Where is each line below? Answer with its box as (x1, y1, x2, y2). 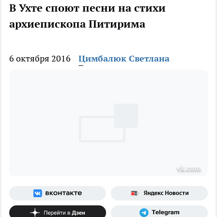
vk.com (177, 163, 201, 173)
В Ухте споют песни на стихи (9, 1, 166, 15)
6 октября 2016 (9, 53, 71, 64)
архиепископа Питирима (9, 17, 145, 31)
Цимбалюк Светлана (78, 53, 170, 64)
